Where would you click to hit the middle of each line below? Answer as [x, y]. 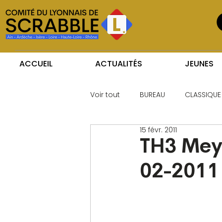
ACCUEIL [36, 64]
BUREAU [152, 94]
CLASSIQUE [203, 94]
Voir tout [105, 94]
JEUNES [199, 64]
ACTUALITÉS [119, 64]
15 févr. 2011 [158, 130]
